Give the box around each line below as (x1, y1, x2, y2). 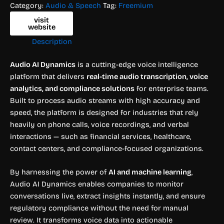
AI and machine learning (108, 167, 191, 177)
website (27, 22, 55, 31)
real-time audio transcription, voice (86, 71, 208, 81)
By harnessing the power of (10, 167, 108, 177)
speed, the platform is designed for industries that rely (10, 107, 198, 117)
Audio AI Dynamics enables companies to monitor (10, 179, 183, 189)
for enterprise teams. (134, 83, 208, 93)
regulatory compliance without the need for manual (10, 203, 188, 213)
